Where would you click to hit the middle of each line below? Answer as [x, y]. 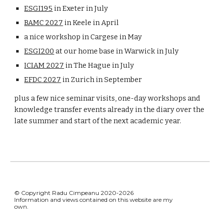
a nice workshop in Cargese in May [83, 37]
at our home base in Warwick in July [117, 51]
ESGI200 [39, 51]
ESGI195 [39, 9]
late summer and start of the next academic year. [98, 121]
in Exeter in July [81, 9]
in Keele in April [91, 23]
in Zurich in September [102, 80]
